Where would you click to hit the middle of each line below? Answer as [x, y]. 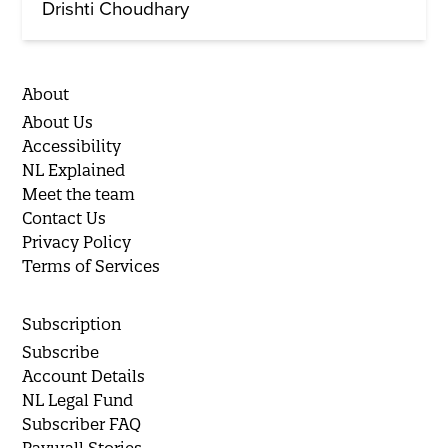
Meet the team [79, 194]
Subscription [72, 324]
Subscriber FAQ [82, 424]
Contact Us [64, 218]
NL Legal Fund [78, 400]
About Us [58, 122]
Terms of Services [91, 266]
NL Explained [74, 170]
